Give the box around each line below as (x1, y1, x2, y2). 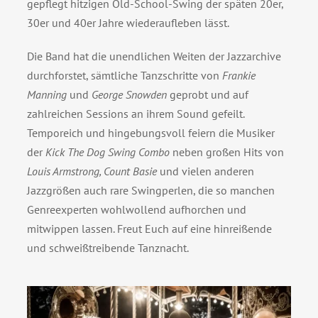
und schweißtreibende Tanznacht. (26, 241, 189, 256)
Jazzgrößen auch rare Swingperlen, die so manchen (26, 183, 275, 198)
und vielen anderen (156, 164, 254, 179)
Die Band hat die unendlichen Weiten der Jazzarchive (26, 49, 281, 64)
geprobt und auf (166, 87, 248, 102)
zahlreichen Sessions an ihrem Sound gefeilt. (26, 106, 244, 121)
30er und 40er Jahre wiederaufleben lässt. (26, 16, 229, 31)
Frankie (221, 68, 256, 83)
